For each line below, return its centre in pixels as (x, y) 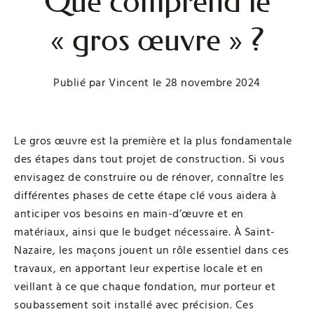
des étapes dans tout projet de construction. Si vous (149, 159)
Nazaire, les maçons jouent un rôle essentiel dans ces (152, 250)
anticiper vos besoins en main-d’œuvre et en (129, 213)
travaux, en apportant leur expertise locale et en (139, 268)
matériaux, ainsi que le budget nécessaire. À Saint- (145, 232)
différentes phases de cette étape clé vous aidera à (145, 195)
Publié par (80, 82)
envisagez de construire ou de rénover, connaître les (149, 177)
